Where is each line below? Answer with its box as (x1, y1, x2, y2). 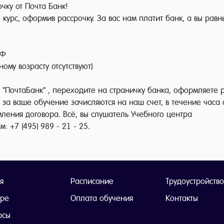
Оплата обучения (70, 193, 133, 203)
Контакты (165, 193, 198, 203)
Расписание (70, 176, 113, 186)
